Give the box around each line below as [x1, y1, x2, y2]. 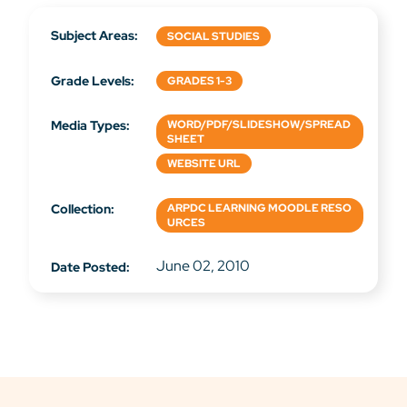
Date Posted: [51, 257, 130, 275]
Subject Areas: [51, 25, 138, 44]
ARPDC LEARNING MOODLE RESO [167, 201, 352, 216]
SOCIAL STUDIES [167, 29, 260, 45]
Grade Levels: [51, 71, 134, 89]
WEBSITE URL [167, 156, 241, 172]
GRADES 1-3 [167, 73, 232, 88]
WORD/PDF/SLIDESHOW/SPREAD [167, 117, 351, 133]
